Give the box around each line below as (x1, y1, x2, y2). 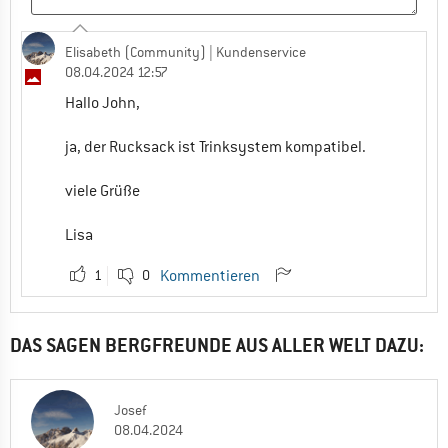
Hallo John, (65, 93, 140, 114)
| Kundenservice (206, 43, 306, 62)
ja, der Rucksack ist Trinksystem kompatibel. (65, 137, 366, 158)
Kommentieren (160, 266, 260, 287)
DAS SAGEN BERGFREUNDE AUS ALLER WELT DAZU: (10, 333, 424, 359)
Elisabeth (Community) (65, 43, 206, 62)
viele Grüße (65, 181, 140, 202)
